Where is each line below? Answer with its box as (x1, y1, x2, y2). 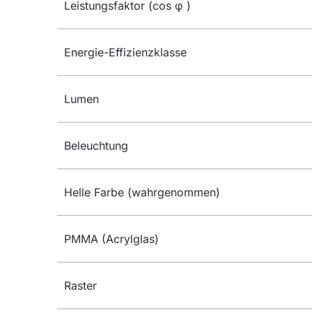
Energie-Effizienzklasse (64, 45, 187, 60)
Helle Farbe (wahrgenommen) (64, 185, 220, 200)
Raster (64, 279, 97, 293)
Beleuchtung (64, 139, 128, 153)
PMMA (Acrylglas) (64, 232, 159, 247)
